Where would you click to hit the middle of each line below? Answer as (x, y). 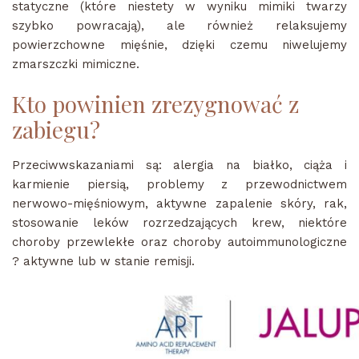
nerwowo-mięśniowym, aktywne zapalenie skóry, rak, (179, 204)
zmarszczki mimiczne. (76, 64)
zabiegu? (56, 130)
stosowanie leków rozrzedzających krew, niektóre (179, 223)
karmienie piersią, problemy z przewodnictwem (179, 185)
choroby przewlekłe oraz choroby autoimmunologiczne (179, 242)
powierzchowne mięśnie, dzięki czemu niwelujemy (179, 44)
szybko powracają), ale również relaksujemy (179, 25)
